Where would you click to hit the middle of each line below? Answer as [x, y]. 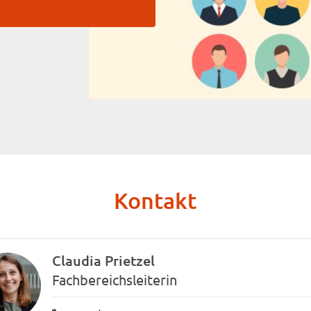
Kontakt [155, 200]
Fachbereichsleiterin [115, 279]
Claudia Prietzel [103, 260]
